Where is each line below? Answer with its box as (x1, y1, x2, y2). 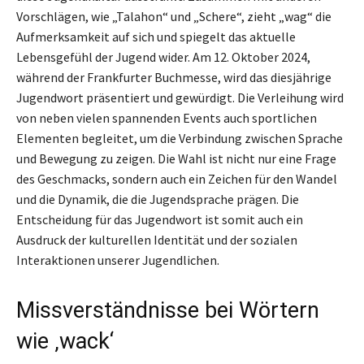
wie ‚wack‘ (16, 327, 114, 354)
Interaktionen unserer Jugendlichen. (16, 251, 219, 268)
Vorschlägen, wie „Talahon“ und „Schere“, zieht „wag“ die (16, 7, 331, 24)
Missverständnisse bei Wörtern (16, 297, 319, 323)
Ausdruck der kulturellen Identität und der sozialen (16, 231, 297, 248)
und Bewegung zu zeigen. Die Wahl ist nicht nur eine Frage (16, 149, 336, 167)
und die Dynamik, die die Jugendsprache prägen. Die (16, 190, 299, 207)
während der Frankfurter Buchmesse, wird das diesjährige (16, 68, 331, 85)
